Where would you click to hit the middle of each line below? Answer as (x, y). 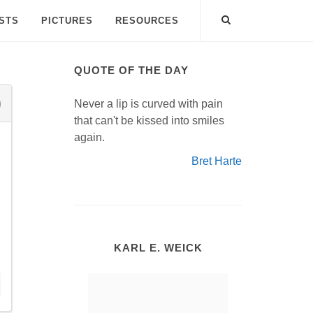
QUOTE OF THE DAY (131, 70)
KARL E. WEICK (158, 248)
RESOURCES (147, 21)
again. (89, 137)
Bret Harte (217, 161)
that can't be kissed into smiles (149, 121)
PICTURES (67, 21)
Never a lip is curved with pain (148, 104)
